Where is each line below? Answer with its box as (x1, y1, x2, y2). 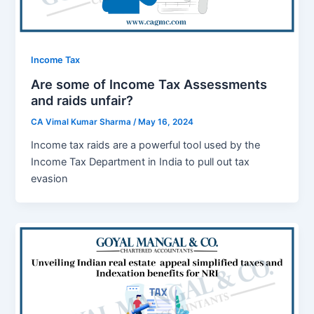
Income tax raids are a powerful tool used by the (31, 138, 261, 151)
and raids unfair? (31, 93, 134, 109)
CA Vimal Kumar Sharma (31, 116, 134, 127)
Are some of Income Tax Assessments (31, 76, 268, 93)
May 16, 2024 (138, 116, 194, 127)
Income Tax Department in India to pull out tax (31, 155, 250, 168)
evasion (31, 172, 69, 185)
